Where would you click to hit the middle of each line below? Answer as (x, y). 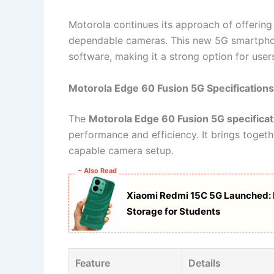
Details (205, 263)
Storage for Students (173, 212)
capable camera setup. (121, 150)
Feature (93, 263)
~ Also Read (97, 171)
